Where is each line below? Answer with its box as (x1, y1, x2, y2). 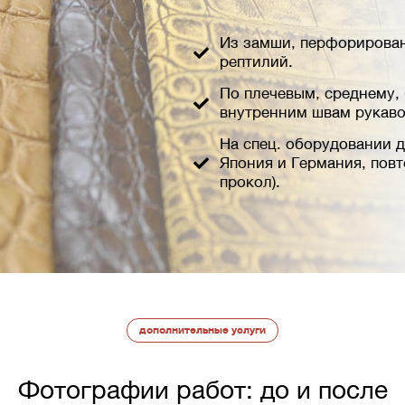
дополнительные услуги (139, 324, 266, 336)
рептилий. (220, 52, 293, 71)
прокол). (220, 173, 280, 191)
